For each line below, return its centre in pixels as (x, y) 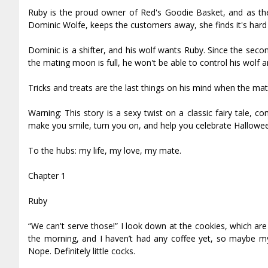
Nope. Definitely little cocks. (82, 251)
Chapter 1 (47, 176)
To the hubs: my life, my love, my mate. (105, 151)
